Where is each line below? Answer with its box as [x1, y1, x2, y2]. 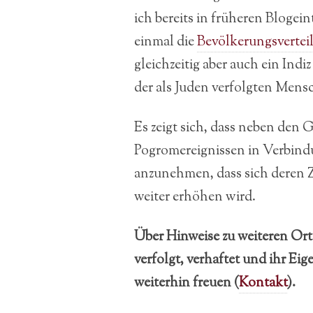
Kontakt [239, 272, 287, 293]
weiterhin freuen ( [134, 272, 239, 293]
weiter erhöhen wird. [134, 187, 256, 207]
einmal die [134, 31, 197, 52]
